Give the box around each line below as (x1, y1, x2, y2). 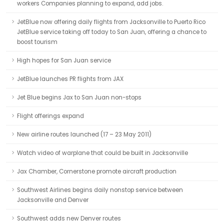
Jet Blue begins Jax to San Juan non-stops (17, 93, 141, 101)
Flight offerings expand (17, 112, 84, 120)
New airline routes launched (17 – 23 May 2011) (17, 130, 151, 138)
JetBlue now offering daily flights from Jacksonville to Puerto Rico (17, 18, 205, 26)
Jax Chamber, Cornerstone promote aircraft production (17, 167, 176, 175)
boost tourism (17, 38, 57, 46)
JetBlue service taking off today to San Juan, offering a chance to (17, 28, 206, 36)
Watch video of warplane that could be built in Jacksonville (17, 149, 188, 157)
